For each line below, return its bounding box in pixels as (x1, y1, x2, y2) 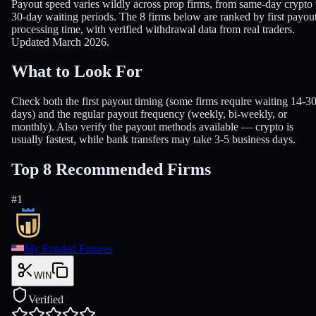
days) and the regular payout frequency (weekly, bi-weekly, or (11, 108, 287, 121)
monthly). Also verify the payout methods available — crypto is (11, 121, 293, 133)
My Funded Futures (24, 243, 112, 255)
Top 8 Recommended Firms (11, 160, 211, 179)
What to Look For (11, 62, 142, 81)
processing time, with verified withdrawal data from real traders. (11, 23, 295, 35)
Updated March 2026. (11, 35, 109, 48)
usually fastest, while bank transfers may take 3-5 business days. (11, 133, 296, 146)
